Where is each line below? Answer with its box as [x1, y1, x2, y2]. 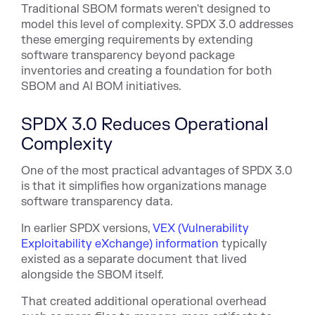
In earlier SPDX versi [21, 221, 128, 236]
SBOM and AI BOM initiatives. [21, 79, 181, 94]
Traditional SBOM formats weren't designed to [21, 1, 271, 16]
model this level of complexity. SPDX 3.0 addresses [21, 17, 293, 32]
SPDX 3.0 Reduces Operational [21, 113, 269, 136]
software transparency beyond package [21, 48, 235, 63]
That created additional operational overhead [21, 294, 266, 309]
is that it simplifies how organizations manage [21, 179, 266, 193]
